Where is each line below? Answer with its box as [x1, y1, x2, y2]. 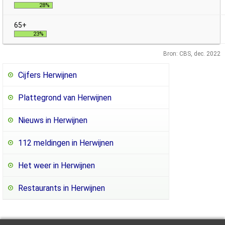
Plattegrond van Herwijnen [18, 93, 111, 102]
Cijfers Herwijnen [18, 70, 77, 80]
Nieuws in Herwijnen [18, 116, 87, 125]
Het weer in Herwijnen [18, 161, 95, 170]
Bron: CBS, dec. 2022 [163, 50, 221, 57]
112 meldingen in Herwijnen [18, 138, 114, 148]
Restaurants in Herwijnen [18, 183, 105, 193]
